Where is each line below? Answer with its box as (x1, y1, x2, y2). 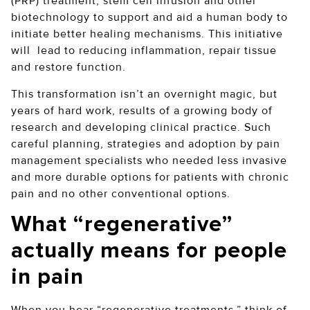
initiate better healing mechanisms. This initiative (11, 27, 283, 42)
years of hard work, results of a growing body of (11, 103, 273, 118)
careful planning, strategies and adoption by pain (11, 136, 280, 151)
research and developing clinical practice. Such (11, 120, 271, 134)
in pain (11, 264, 90, 291)
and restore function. (11, 60, 133, 75)
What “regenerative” (11, 211, 232, 239)
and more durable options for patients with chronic (11, 170, 289, 184)
